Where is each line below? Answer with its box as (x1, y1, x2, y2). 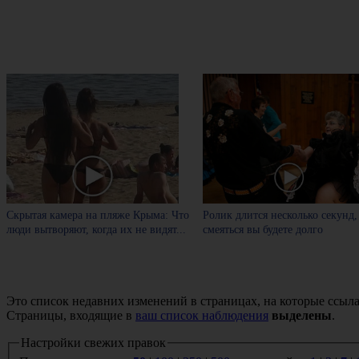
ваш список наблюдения (135, 309, 268, 323)
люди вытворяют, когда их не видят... (6, 223, 186, 236)
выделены (272, 309, 332, 323)
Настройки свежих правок (21, 336, 166, 350)
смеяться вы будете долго (203, 223, 324, 236)
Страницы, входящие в (6, 309, 135, 323)
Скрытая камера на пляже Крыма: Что (6, 208, 189, 221)
